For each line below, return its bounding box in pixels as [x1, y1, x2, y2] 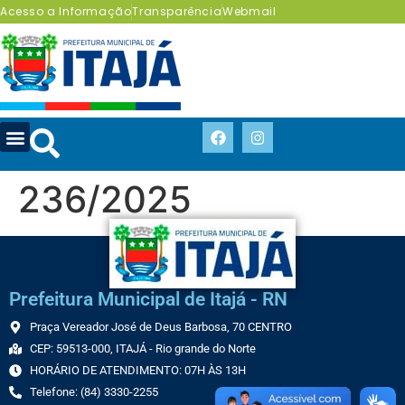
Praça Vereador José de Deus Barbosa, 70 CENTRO [29, 320, 292, 334]
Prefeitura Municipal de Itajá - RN [9, 288, 287, 310]
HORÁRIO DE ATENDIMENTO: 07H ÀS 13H [29, 363, 246, 377]
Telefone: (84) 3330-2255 [29, 385, 158, 399]
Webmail [222, 4, 277, 19]
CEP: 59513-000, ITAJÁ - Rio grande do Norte [29, 342, 256, 355]
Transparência [132, 4, 222, 19]
